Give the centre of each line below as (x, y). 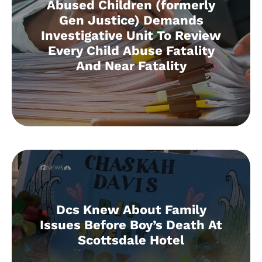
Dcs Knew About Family (131, 209)
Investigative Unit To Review (131, 35)
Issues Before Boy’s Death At (131, 225)
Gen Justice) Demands (131, 20)
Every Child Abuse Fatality (131, 50)
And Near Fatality (131, 65)
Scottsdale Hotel (131, 240)
